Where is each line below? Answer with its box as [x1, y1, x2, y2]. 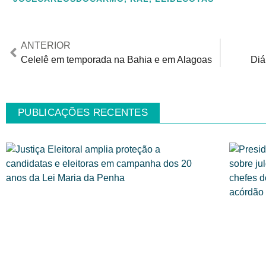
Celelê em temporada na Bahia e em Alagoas [21, 54, 212, 65]
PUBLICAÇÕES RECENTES [18, 106, 148, 118]
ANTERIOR [21, 40, 71, 50]
